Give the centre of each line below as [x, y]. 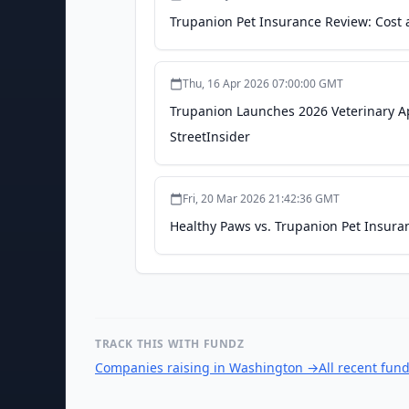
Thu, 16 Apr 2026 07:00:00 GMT [263, 84]
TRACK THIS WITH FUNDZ [170, 344]
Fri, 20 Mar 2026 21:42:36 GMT [261, 199]
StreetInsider [210, 136]
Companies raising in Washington [199, 367]
